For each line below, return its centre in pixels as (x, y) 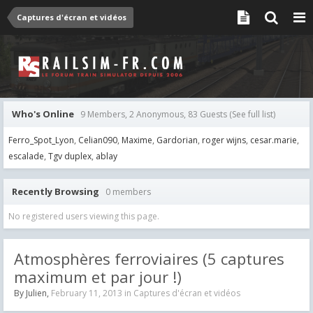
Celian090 (98, 140)
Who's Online (46, 114)
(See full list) (252, 114)
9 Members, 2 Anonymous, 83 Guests (154, 114)
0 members (128, 191)
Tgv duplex (70, 156)
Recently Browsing (59, 191)
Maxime (137, 140)
